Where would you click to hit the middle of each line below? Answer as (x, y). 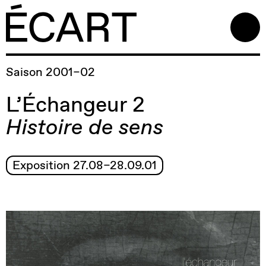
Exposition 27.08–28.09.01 (85, 165)
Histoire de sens (85, 126)
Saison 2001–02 (50, 72)
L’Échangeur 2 (75, 104)
